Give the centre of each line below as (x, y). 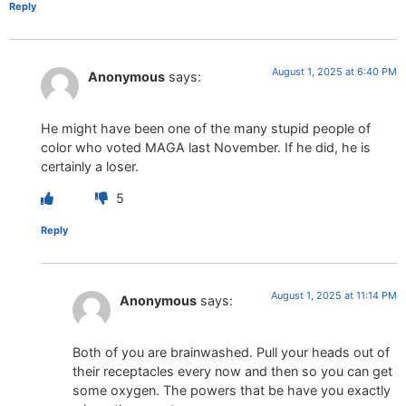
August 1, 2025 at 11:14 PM (334, 296)
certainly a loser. (90, 166)
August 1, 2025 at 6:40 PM (334, 72)
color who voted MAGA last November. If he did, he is (206, 147)
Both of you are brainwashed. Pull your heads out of (231, 352)
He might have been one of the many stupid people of (206, 128)
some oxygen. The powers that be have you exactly (232, 390)
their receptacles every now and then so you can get (232, 371)
